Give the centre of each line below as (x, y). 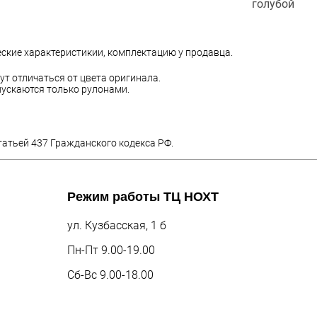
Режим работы (115, 197)
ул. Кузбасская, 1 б (117, 226)
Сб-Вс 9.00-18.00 (110, 275)
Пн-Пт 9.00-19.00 (111, 250)
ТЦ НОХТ (191, 197)
